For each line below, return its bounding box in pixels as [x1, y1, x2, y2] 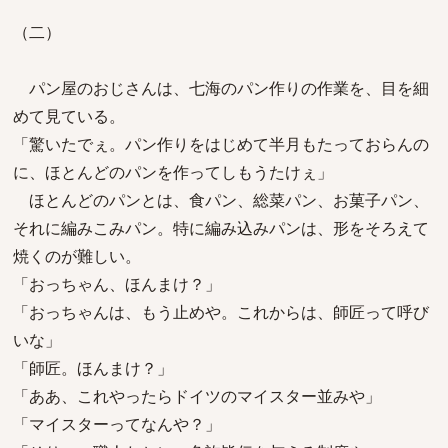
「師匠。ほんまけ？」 [13, 357, 173, 379]
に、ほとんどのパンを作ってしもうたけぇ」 [13, 161, 333, 183]
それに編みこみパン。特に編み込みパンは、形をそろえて [13, 217, 429, 239]
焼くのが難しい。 [13, 245, 141, 267]
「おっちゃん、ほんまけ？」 [13, 273, 221, 295]
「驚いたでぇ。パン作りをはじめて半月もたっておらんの [13, 133, 429, 155]
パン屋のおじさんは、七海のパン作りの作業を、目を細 [13, 77, 429, 99]
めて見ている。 [13, 105, 125, 127]
